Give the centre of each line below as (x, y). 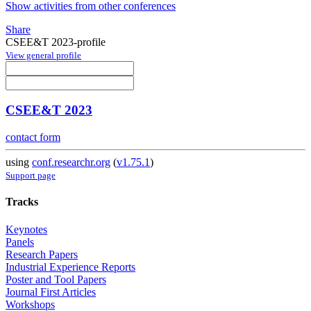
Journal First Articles (51, 292)
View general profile (43, 55)
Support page (31, 176)
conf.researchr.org (71, 162)
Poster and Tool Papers (56, 279)
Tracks (22, 202)
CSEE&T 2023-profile (56, 42)
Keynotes (26, 229)
